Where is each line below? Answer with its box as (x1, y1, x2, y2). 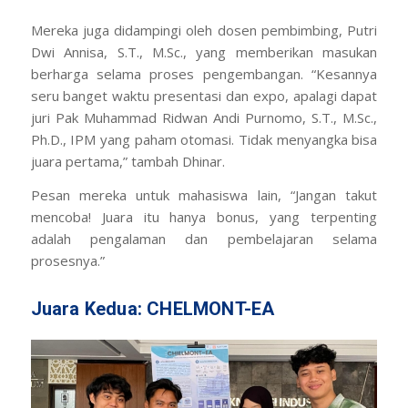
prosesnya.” (30, 251, 105, 270)
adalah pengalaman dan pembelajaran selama (30, 229, 378, 249)
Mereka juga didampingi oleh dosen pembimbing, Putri (30, 21, 378, 40)
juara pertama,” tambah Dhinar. (30, 152, 225, 171)
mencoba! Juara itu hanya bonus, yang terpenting (30, 208, 378, 227)
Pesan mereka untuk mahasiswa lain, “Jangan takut (30, 186, 378, 205)
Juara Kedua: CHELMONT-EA (30, 298, 275, 321)
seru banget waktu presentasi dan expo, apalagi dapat (30, 87, 378, 106)
